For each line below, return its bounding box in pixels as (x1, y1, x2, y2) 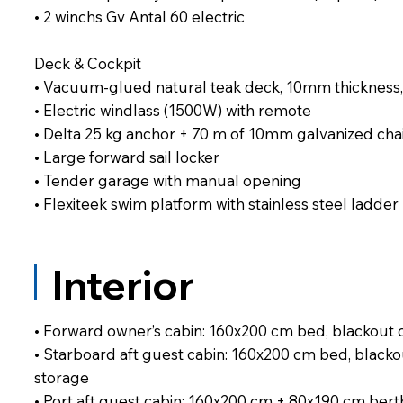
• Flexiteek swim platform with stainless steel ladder (33, 193, 399, 213)
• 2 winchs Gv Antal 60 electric (33, 6, 245, 26)
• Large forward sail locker (33, 147, 219, 166)
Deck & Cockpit (33, 53, 141, 73)
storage (33, 368, 89, 388)
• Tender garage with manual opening (33, 170, 301, 190)
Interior (51, 260, 194, 310)
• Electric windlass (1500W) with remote (33, 100, 311, 120)
